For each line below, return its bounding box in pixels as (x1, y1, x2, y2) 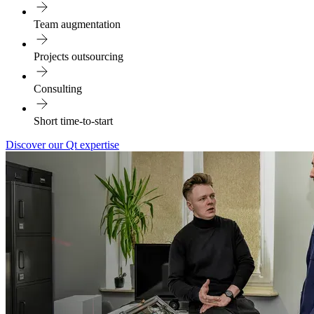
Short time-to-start (34, 114, 113, 127)
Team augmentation (34, 18, 121, 30)
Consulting (34, 82, 82, 95)
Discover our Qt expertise (6, 138, 119, 151)
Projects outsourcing (34, 50, 123, 62)
